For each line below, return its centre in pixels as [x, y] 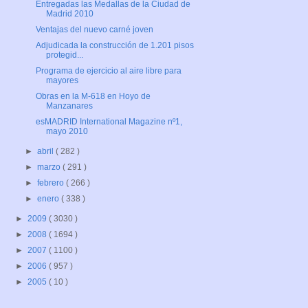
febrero [52, 183]
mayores [62, 81]
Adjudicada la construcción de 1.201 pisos [114, 46]
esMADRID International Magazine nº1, [109, 122]
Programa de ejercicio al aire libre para [108, 71]
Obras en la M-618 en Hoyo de [93, 97]
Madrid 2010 [69, 14]
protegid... [64, 55]
